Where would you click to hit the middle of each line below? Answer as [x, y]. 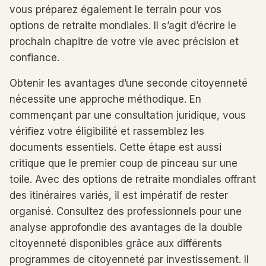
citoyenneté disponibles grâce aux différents [116, 243]
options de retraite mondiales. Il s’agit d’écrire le [123, 26]
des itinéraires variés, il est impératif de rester [119, 195]
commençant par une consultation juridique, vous [128, 115]
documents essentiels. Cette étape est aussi [115, 147]
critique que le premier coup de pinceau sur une [123, 163]
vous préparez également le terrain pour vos [115, 9]
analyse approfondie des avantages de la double [126, 227]
